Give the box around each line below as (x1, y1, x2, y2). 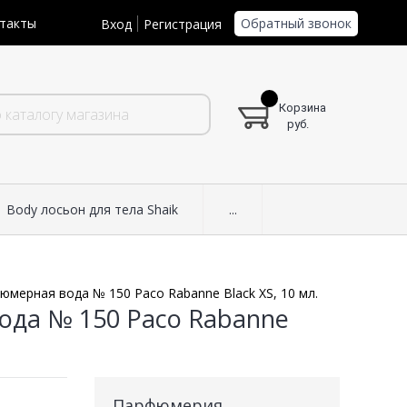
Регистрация (144, 15, 222, 33)
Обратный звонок (241, 14, 352, 32)
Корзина (279, 101, 326, 115)
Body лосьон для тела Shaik (5, 201, 178, 219)
